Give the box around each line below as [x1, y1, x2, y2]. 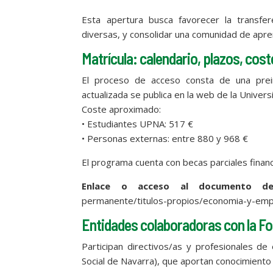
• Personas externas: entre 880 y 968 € [82, 132, 249, 144]
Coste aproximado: [82, 102, 161, 115]
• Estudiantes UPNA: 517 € [82, 117, 194, 130]
